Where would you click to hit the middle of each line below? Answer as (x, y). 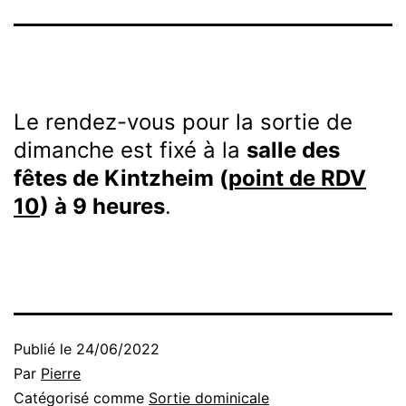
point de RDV (297, 178)
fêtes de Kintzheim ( (121, 178)
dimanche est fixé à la (130, 150)
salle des (293, 150)
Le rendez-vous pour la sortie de (183, 121)
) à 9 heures (102, 206)
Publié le (45, 348)
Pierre (61, 373)
